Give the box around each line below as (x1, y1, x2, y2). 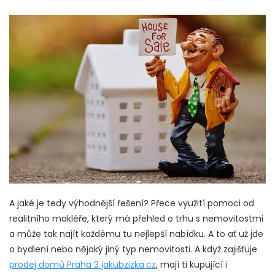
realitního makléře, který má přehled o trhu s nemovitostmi (9, 212, 263, 225)
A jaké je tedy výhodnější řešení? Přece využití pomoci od (9, 197, 254, 210)
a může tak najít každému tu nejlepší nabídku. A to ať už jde (9, 228, 263, 241)
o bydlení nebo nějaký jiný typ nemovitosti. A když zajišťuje (9, 243, 257, 256)
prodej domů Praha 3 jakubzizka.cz (9, 258, 156, 271)
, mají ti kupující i (156, 258, 227, 271)
